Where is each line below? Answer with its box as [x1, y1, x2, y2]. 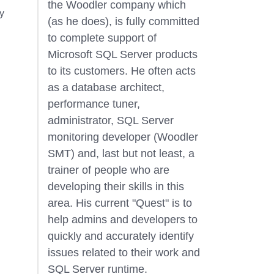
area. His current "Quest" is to [47, 197, 192, 209]
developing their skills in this [47, 180, 184, 193]
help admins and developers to [47, 213, 198, 226]
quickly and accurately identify [47, 230, 194, 242]
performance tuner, [47, 98, 140, 110]
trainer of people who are [47, 164, 169, 176]
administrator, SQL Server [47, 114, 174, 127]
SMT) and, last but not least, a [47, 147, 194, 160]
